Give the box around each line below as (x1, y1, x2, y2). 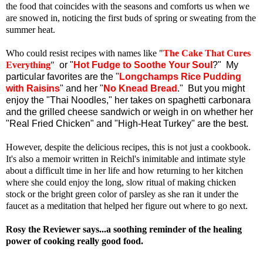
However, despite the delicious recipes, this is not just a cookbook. (6, 141, 251, 152)
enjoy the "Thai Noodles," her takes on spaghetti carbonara (6, 95, 251, 105)
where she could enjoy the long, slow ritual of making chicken (6, 177, 236, 187)
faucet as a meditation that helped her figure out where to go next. (6, 200, 248, 211)
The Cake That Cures (163, 48, 251, 58)
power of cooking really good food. (6, 235, 143, 246)
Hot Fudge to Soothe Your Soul (73, 59, 213, 70)
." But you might (177, 83, 245, 93)
